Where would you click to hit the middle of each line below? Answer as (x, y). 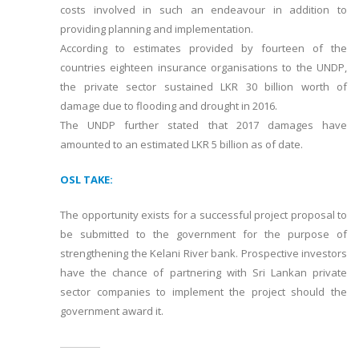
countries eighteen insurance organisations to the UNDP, (204, 68)
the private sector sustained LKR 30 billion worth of (204, 87)
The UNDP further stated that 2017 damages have (204, 125)
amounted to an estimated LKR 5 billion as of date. (182, 145)
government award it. (112, 311)
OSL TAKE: (87, 180)
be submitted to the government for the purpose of (204, 234)
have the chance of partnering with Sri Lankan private (204, 273)
